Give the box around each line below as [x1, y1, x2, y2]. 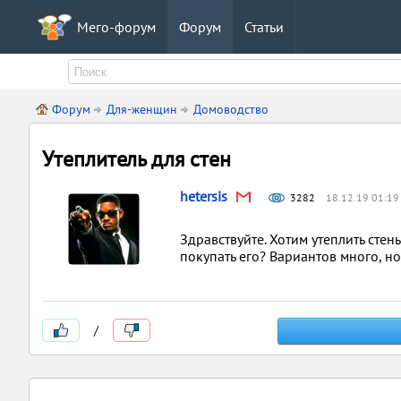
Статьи [244, 18, 284, 36]
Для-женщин [107, 101, 177, 117]
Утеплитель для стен [42, 145, 231, 173]
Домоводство [193, 101, 269, 117]
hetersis [180, 187, 227, 205]
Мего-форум [77, 18, 156, 36]
